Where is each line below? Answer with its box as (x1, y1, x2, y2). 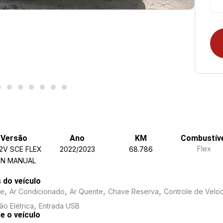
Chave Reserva (108, 187, 159, 196)
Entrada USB (38, 201, 80, 210)
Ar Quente (69, 187, 103, 196)
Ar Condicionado (9, 187, 65, 196)
